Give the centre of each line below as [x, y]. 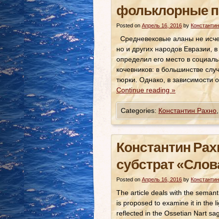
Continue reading [144, 90]
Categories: [140, 110]
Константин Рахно [187, 110]
